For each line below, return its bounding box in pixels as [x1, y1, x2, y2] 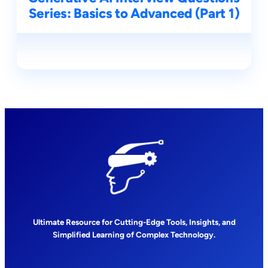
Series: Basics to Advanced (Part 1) [28, 5, 240, 22]
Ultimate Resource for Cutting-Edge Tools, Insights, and [32, 217, 236, 227]
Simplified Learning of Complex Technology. [53, 230, 215, 240]
